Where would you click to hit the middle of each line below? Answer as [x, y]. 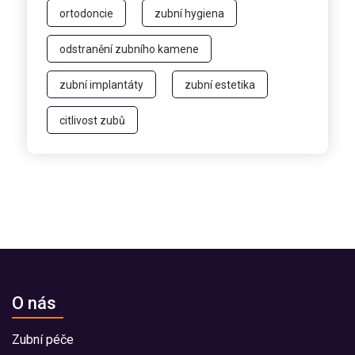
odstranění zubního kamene [129, 49]
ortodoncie [86, 13]
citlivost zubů [92, 120]
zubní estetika [220, 84]
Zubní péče [43, 339]
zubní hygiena [189, 13]
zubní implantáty [101, 84]
